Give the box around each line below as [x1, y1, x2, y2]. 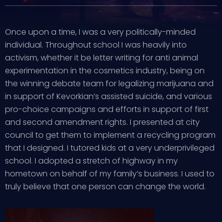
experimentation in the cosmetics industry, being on [5, 65, 205, 76]
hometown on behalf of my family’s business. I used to [5, 168, 215, 179]
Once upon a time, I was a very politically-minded [5, 26, 196, 38]
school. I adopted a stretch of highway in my [5, 155, 178, 166]
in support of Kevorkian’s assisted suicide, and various [5, 91, 212, 102]
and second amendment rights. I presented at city [5, 116, 200, 128]
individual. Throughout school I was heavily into [5, 39, 187, 51]
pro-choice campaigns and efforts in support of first [5, 104, 209, 115]
